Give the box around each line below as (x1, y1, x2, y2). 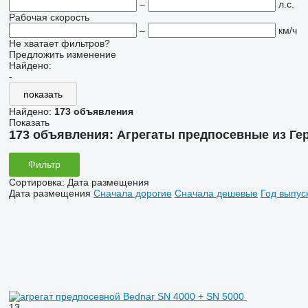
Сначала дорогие (93, 187, 172, 199)
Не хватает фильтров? (8, 38, 110, 49)
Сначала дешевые (174, 187, 258, 199)
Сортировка (8, 176, 62, 188)
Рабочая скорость (8, 12, 89, 23)
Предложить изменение (8, 49, 116, 60)
